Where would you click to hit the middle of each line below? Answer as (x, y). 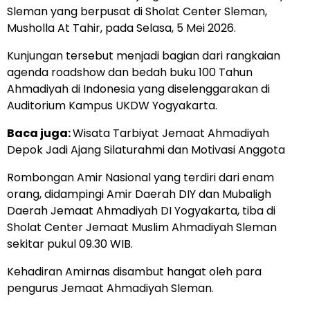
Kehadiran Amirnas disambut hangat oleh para (134, 271)
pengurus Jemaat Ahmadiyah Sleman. (110, 288)
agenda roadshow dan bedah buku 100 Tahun (130, 72)
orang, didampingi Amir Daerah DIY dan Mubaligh (139, 194)
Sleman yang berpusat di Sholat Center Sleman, (137, 11)
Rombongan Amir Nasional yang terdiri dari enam (140, 177)
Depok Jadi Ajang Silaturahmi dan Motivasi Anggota (146, 149)
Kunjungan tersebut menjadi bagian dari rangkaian (144, 55)
